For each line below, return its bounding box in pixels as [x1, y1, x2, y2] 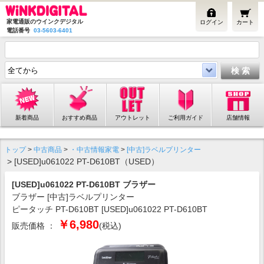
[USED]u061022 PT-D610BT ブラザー [12, 180, 156, 189]
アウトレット [114, 114, 150, 121]
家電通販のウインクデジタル [5, 18, 83, 25]
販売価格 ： [12, 221, 58, 230]
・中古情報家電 [70, 146, 119, 154]
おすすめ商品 [62, 114, 98, 121]
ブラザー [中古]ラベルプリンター [12, 192, 134, 202]
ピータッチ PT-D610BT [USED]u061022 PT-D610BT [12, 204, 207, 214]
